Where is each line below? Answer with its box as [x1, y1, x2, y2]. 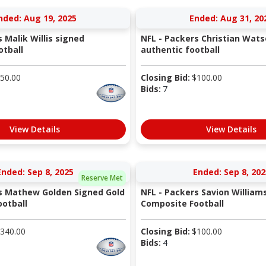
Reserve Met [81, 172, 123, 183]
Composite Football [140, 198, 224, 210]
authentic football [140, 44, 220, 56]
